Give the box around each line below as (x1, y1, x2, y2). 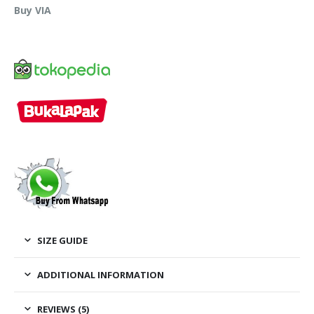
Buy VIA (14, 3, 52, 17)
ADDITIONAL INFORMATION (37, 268, 164, 281)
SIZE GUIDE (37, 233, 88, 247)
